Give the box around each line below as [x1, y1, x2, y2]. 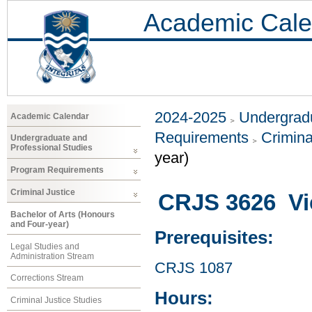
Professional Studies [10, 143, 93, 153]
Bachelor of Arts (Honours [10, 209, 115, 219]
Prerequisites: [155, 228, 274, 248]
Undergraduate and [10, 133, 87, 143]
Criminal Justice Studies [10, 295, 102, 306]
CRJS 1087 [155, 259, 233, 276]
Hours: [155, 288, 213, 309]
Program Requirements [10, 165, 104, 175]
